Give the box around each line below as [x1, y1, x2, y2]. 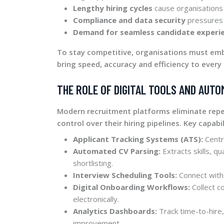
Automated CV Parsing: [73, 145, 160, 156]
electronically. [73, 193, 119, 204]
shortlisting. [73, 157, 113, 168]
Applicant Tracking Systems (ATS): [73, 133, 203, 144]
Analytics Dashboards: [73, 205, 157, 216]
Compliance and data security [73, 14, 185, 25]
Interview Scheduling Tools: [73, 169, 177, 180]
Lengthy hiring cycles [73, 2, 152, 13]
